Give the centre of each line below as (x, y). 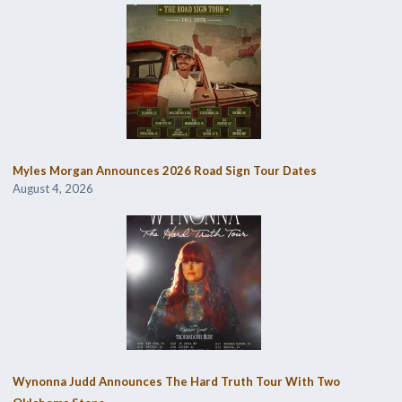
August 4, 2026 (52, 189)
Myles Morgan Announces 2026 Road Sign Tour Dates (164, 171)
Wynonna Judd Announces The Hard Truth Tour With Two (176, 382)
